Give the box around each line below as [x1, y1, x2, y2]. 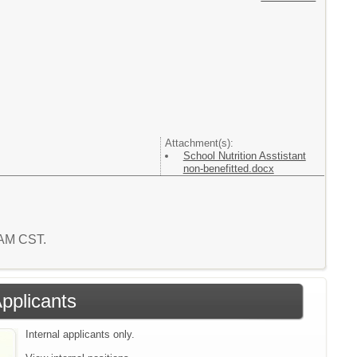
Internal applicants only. [25, 328, 135, 340]
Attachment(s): [164, 137, 233, 149]
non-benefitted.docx [182, 163, 274, 175]
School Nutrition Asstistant [182, 150, 306, 162]
